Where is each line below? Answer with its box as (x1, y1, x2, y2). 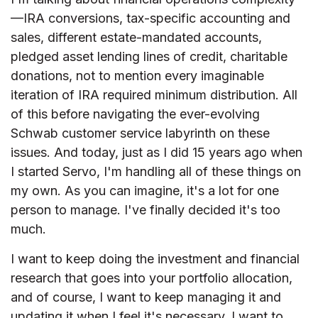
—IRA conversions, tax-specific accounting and (11, 11, 290, 26)
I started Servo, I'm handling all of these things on (11, 164, 301, 180)
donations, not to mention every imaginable (11, 68, 264, 84)
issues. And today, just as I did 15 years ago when (11, 145, 302, 160)
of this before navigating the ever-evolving (11, 106, 260, 122)
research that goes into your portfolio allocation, (11, 270, 292, 286)
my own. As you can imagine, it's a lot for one (11, 183, 279, 199)
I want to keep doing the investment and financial (11, 251, 300, 267)
